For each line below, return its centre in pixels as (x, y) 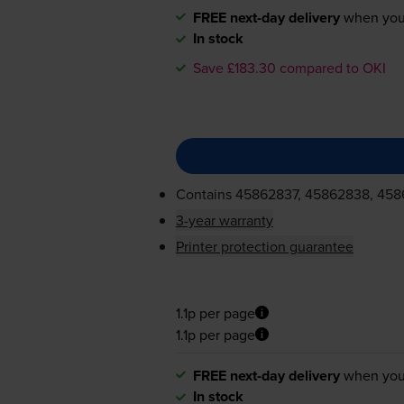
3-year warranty (224, 220)
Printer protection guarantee (264, 246)
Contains (205, 193)
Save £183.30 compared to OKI (289, 67)
